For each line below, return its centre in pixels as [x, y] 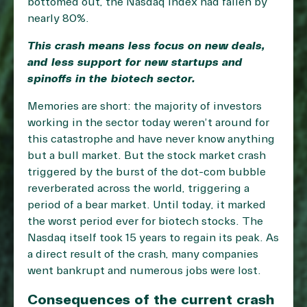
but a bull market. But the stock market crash [147, 156]
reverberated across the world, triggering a [138, 189]
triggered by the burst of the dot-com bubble [147, 172]
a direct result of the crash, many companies [143, 255]
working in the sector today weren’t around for [148, 123]
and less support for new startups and [135, 63]
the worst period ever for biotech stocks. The [145, 222]
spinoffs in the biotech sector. [111, 79]
